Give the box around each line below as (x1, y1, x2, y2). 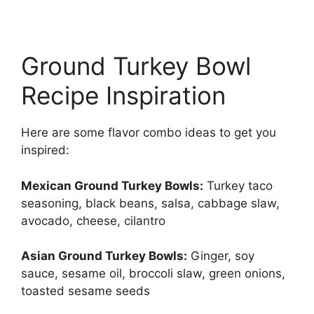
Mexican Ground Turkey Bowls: (21, 178, 203, 193)
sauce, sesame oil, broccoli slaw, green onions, (21, 266, 285, 281)
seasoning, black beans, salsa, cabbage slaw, (21, 196, 280, 210)
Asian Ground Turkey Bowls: (21, 249, 187, 264)
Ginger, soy (187, 249, 254, 264)
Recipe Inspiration (21, 81, 226, 111)
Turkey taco (203, 178, 273, 193)
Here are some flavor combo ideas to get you (21, 125, 276, 140)
